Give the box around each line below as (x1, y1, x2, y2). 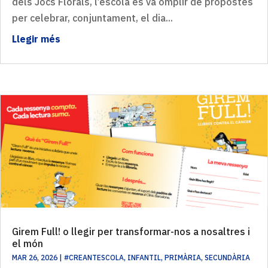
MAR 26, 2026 (12, 252, 57, 262)
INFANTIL (127, 252, 161, 262)
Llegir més (12, 32, 60, 45)
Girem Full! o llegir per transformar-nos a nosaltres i (12, 225, 250, 237)
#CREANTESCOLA (64, 252, 124, 262)
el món (12, 237, 43, 249)
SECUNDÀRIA (205, 252, 250, 262)
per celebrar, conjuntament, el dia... (12, 11, 173, 24)
